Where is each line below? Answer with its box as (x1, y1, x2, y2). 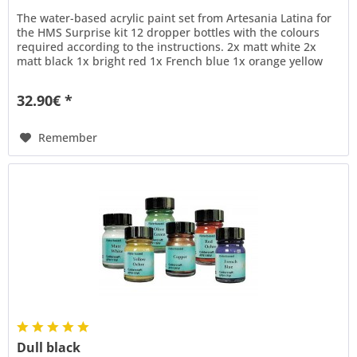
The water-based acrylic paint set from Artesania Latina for (17, 10, 332, 25)
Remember (38, 129, 98, 145)
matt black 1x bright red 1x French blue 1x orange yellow (17, 53, 324, 69)
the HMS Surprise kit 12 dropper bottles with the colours (17, 24, 320, 40)
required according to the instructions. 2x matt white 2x (17, 38, 317, 54)
